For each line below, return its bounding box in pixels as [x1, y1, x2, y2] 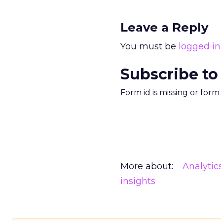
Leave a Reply [120, 20, 208, 35]
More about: [120, 161, 173, 172]
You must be [120, 41, 179, 52]
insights [120, 176, 155, 186]
